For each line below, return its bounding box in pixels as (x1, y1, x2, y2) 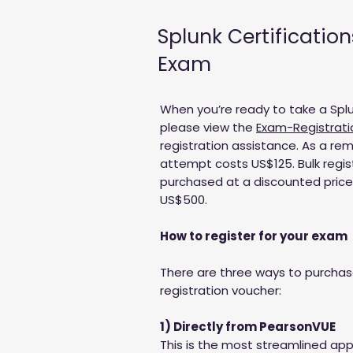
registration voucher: (160, 282, 281, 299)
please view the (160, 119, 256, 136)
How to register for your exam (160, 228, 347, 244)
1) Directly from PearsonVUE (160, 318, 336, 335)
